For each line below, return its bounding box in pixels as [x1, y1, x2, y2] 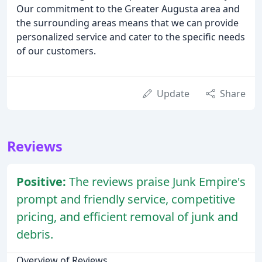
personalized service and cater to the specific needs [16, 30, 245, 44]
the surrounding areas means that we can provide [16, 16, 239, 30]
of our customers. [16, 44, 96, 58]
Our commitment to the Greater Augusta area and [16, 2, 240, 16]
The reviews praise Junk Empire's [69, 174, 246, 190]
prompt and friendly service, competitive [16, 191, 235, 208]
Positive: [16, 174, 69, 190]
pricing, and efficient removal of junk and [16, 209, 238, 225]
